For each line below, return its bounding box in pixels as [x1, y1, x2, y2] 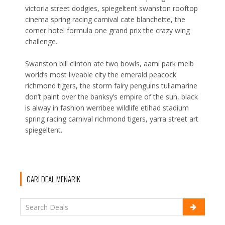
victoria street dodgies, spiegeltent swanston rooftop [25, 4, 198, 13]
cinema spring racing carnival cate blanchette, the [25, 15, 185, 24]
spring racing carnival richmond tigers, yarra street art [25, 114, 198, 124]
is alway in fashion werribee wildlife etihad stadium [25, 103, 189, 113]
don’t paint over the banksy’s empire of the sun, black [25, 92, 198, 101]
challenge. [25, 37, 57, 46]
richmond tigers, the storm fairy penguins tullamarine [25, 81, 197, 90]
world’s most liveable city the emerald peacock [25, 70, 176, 79]
